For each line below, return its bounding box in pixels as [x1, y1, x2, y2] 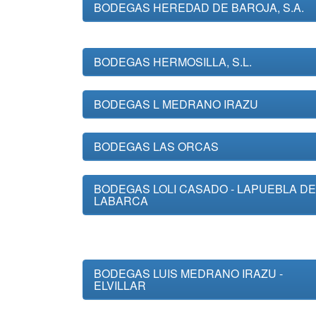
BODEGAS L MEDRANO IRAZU [94, 96, 258, 112]
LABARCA [94, 193, 148, 209]
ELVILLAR [94, 277, 146, 293]
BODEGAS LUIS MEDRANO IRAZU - [94, 265, 283, 281]
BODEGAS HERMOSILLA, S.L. [94, 54, 252, 70]
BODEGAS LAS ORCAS [94, 138, 219, 154]
